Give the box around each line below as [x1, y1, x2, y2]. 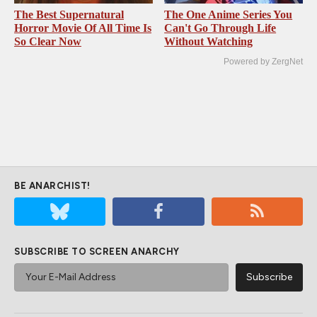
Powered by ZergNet [224, 56, 303, 67]
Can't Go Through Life [164, 21, 277, 34]
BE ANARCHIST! [14, 180, 91, 191]
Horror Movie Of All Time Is [14, 21, 151, 34]
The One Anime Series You [164, 8, 293, 21]
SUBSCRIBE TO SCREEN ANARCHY [14, 246, 180, 257]
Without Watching [164, 35, 253, 47]
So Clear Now [14, 35, 81, 47]
